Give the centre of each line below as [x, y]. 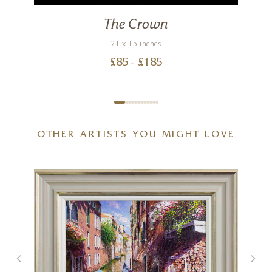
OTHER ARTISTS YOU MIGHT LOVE [136, 136]
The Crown [136, 25]
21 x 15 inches [136, 45]
